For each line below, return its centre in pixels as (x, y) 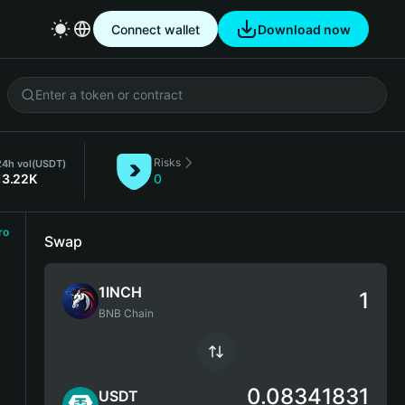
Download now (304, 29)
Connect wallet (155, 29)
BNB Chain (126, 313)
